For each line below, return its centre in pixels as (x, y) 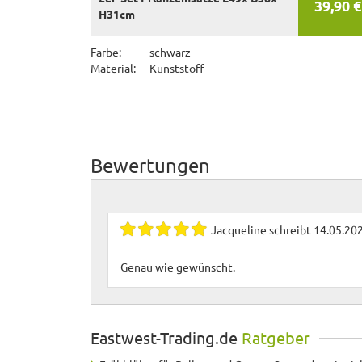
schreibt (290, 230)
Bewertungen (150, 166)
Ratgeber (276, 338)
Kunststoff (176, 68)
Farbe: (106, 52)
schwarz (169, 52)
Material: (113, 68)
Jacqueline (239, 230)
